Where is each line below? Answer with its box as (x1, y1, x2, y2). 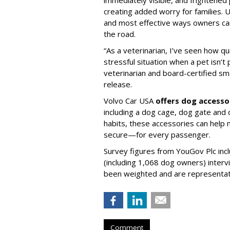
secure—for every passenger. (104, 129, 213, 140)
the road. (104, 28, 136, 39)
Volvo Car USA (104, 95, 156, 106)
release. (104, 79, 134, 89)
